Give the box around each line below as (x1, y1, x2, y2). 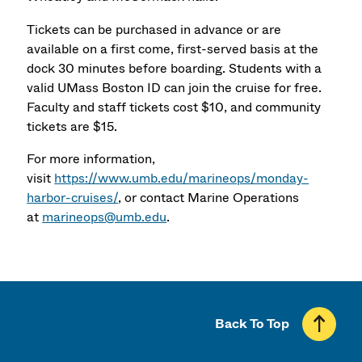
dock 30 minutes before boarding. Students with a (27, 58, 322, 78)
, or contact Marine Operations (118, 188, 300, 208)
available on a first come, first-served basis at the (27, 39, 319, 58)
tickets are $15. (27, 116, 118, 136)
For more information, (27, 149, 156, 169)
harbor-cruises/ (27, 188, 119, 208)
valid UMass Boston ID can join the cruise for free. (27, 78, 322, 97)
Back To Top (215, 314, 289, 333)
